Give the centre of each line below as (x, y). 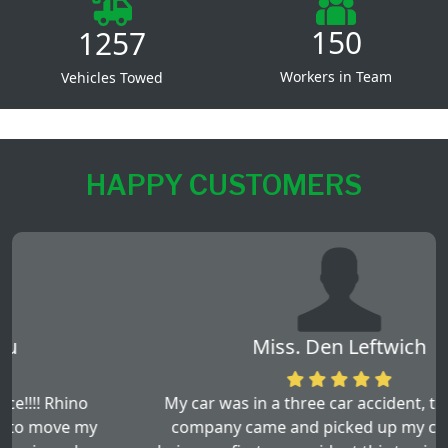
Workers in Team (336, 76)
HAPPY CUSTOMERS (224, 184)
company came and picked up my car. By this (224, 426)
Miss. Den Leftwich (224, 346)
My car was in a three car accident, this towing (224, 402)
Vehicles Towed (112, 77)
